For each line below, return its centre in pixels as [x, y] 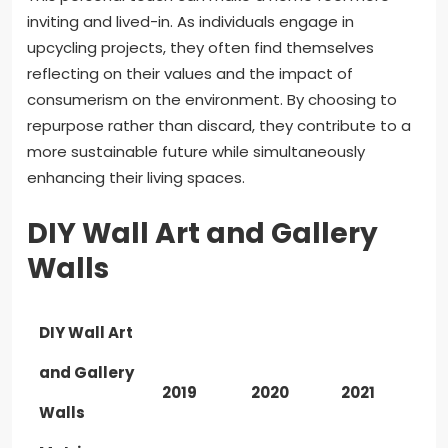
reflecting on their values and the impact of [190, 74]
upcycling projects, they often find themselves [200, 48]
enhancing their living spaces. [136, 178]
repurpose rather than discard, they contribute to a [219, 126]
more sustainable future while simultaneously [196, 152]
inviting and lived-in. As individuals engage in [190, 22]
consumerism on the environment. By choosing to [212, 100]
